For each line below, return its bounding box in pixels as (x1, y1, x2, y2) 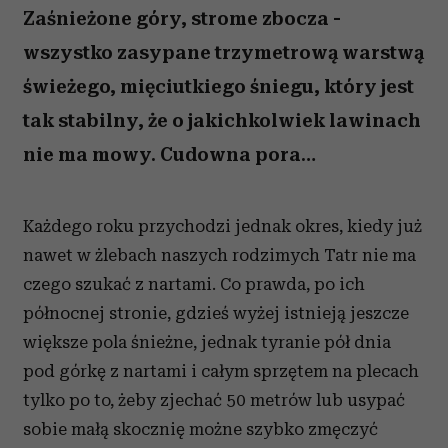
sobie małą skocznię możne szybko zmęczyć (23, 419, 378, 439)
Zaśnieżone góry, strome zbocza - (23, 7, 341, 30)
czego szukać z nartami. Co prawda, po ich (23, 274, 365, 294)
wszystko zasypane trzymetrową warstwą (23, 41, 424, 64)
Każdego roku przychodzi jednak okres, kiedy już (23, 216, 422, 236)
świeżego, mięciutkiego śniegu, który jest (23, 75, 414, 98)
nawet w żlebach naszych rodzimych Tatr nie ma (23, 245, 416, 265)
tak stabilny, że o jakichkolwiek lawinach (23, 109, 421, 132)
